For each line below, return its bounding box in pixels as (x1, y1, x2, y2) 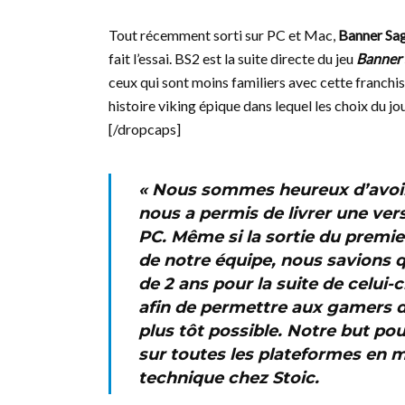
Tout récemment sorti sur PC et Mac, (108, 26, 338, 43)
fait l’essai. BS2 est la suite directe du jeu (108, 50, 356, 67)
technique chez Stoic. (138, 368, 319, 388)
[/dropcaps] (108, 120, 181, 137)
